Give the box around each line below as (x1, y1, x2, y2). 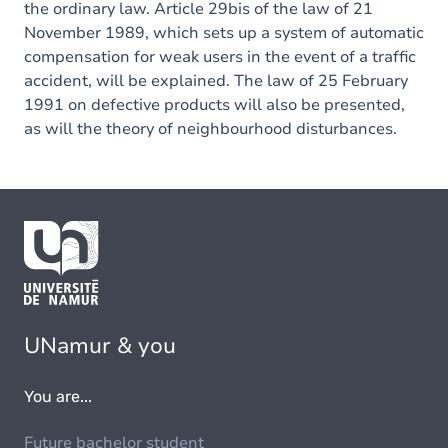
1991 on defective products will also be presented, (24, 94, 405, 116)
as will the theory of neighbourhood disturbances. (24, 118, 397, 140)
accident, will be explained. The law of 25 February (24, 70, 408, 92)
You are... (24, 387, 92, 407)
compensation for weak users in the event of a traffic (24, 46, 416, 68)
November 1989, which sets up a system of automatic (24, 22, 424, 44)
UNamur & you (24, 331, 176, 362)
